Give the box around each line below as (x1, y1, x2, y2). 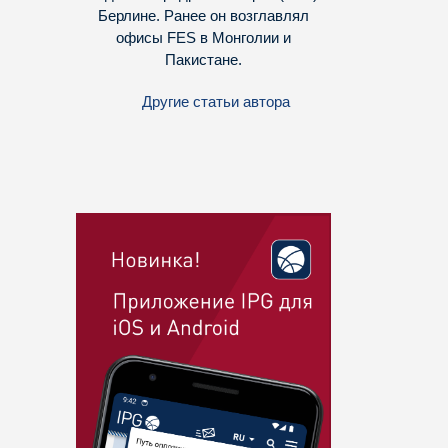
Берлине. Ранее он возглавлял (98, 7, 309, 25)
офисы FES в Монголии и (116, 29, 291, 47)
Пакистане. (165, 51, 242, 69)
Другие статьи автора (142, 93, 290, 111)
